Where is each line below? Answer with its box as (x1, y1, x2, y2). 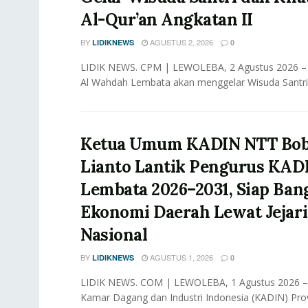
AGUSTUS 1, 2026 (148, 252, 213, 263)
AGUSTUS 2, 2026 (148, 36, 213, 48)
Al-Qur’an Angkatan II (80, 9, 253, 31)
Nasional (80, 224, 148, 246)
